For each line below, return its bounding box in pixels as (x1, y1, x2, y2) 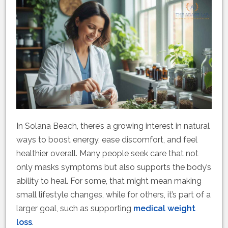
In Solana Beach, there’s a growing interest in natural (16, 121, 210, 131)
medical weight (133, 204, 195, 214)
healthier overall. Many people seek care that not (16, 149, 198, 159)
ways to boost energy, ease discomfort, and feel (16, 135, 197, 145)
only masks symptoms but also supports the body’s (16, 162, 211, 173)
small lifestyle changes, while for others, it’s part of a (16, 190, 211, 200)
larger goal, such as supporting (16, 204, 133, 214)
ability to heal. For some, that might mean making (16, 176, 202, 186)
